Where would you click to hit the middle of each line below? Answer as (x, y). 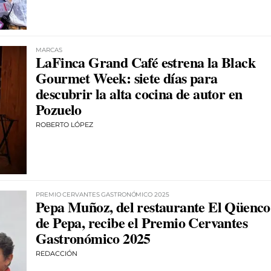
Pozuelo (59, 109)
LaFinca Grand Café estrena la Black (145, 62)
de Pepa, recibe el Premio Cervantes (142, 223)
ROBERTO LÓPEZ (64, 124)
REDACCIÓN (57, 254)
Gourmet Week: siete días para (127, 77)
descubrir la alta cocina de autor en (139, 93)
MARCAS (49, 50)
